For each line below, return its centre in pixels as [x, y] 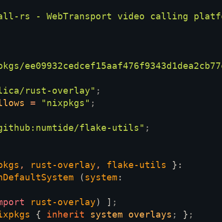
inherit [68, 215]
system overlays [131, 215]
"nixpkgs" [66, 103]
